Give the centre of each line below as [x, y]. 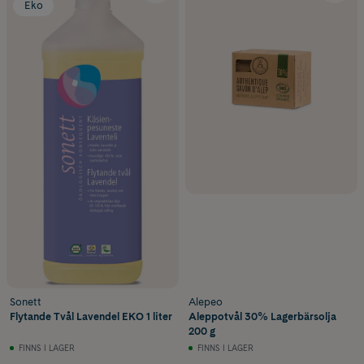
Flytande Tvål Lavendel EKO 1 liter [91, 316]
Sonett [26, 301]
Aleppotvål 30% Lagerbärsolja [262, 316]
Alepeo [206, 301]
